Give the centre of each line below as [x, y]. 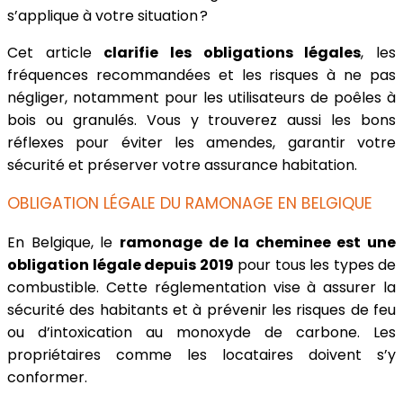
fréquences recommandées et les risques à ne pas [201, 76]
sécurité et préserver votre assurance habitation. [182, 166]
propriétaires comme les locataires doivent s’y [201, 355]
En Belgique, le [63, 243]
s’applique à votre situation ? [109, 16]
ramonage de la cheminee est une [257, 243]
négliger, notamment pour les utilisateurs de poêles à [201, 98]
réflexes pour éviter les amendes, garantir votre [201, 143]
